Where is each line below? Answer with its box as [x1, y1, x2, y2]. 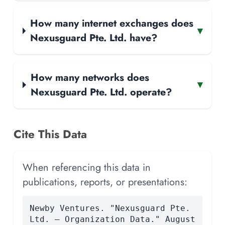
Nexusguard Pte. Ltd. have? [30, 31, 158, 45]
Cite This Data [14, 126, 87, 142]
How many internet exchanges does [30, 16, 194, 31]
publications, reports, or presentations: [23, 174, 187, 189]
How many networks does [31, 70, 150, 84]
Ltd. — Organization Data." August [29, 214, 195, 224]
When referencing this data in [23, 160, 151, 174]
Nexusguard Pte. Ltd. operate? [31, 84, 172, 99]
